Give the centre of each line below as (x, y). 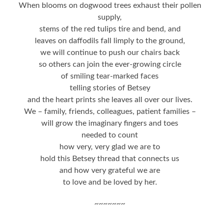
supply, (110, 17)
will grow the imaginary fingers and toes (110, 124)
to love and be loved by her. (110, 182)
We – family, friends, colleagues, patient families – (110, 112)
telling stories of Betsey (110, 88)
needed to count (110, 135)
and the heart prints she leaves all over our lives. (110, 100)
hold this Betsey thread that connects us (110, 159)
